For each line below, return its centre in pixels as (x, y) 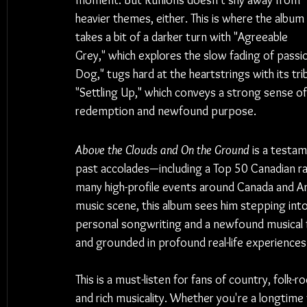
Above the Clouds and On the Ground (162, 150)
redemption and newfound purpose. (166, 111)
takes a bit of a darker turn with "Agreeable (183, 37)
